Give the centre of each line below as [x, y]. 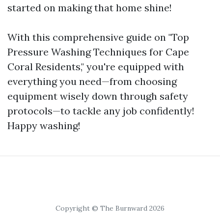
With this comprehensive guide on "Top [98, 37]
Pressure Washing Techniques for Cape [98, 52]
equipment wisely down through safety [98, 96]
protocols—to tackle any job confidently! [101, 111]
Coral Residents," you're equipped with [96, 67]
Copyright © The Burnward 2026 [110, 208]
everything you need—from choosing [92, 81]
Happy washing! [44, 125]
